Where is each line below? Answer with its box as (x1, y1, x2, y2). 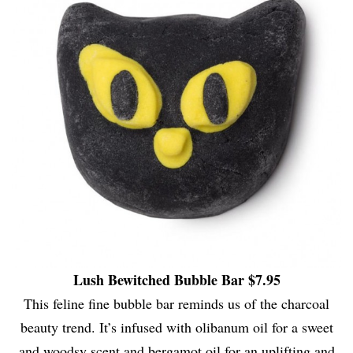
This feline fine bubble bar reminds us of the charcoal (24, 293, 329, 313)
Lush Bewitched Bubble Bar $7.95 (72, 269, 281, 290)
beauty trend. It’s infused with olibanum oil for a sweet (20, 317, 333, 336)
